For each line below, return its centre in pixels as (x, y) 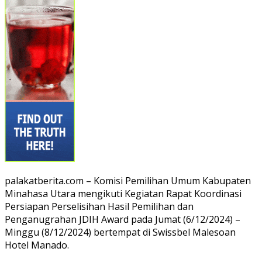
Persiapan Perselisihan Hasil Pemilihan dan (99, 206)
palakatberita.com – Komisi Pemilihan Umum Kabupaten (128, 180)
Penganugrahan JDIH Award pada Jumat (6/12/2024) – (123, 219)
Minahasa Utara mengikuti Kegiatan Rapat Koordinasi (123, 193)
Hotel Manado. (37, 245)
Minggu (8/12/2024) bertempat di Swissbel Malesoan (120, 232)
